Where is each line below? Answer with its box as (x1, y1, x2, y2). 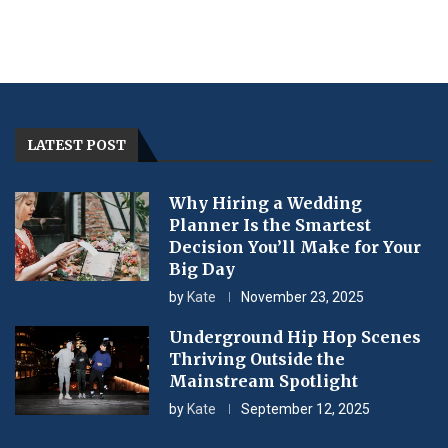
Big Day (168, 259, 235, 279)
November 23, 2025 (240, 289, 364, 305)
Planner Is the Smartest (168, 215, 371, 235)
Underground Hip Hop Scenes (168, 327, 421, 347)
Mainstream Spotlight (168, 371, 358, 391)
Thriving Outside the (168, 349, 345, 369)
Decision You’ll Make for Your (168, 237, 421, 257)
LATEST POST (27, 136, 126, 154)
